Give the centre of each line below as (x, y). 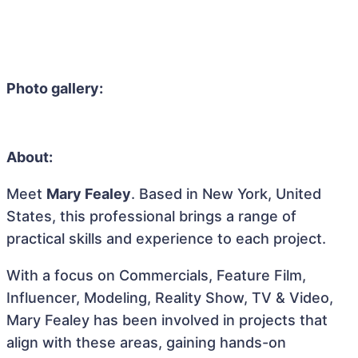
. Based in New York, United (226, 194)
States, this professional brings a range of (151, 216)
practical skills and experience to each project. (166, 239)
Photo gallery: (55, 88)
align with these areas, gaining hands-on (146, 342)
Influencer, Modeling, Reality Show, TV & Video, (170, 298)
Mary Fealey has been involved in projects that (167, 320)
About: (30, 157)
